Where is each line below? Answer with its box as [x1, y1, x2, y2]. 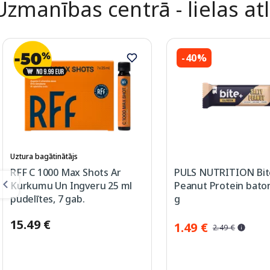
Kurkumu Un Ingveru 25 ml [10, 179, 133, 193]
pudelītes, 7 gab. [10, 192, 85, 206]
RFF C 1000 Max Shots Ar [10, 166, 121, 180]
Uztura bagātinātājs [10, 151, 78, 162]
